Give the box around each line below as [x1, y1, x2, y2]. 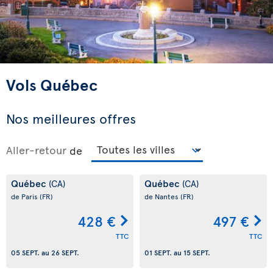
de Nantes [144, 191, 180, 201]
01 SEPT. [144, 247, 172, 258]
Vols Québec [6, 73, 97, 95]
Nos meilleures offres [6, 109, 136, 127]
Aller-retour [6, 142, 66, 157]
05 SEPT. [11, 247, 40, 258]
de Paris [11, 191, 40, 201]
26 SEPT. [51, 247, 79, 258]
